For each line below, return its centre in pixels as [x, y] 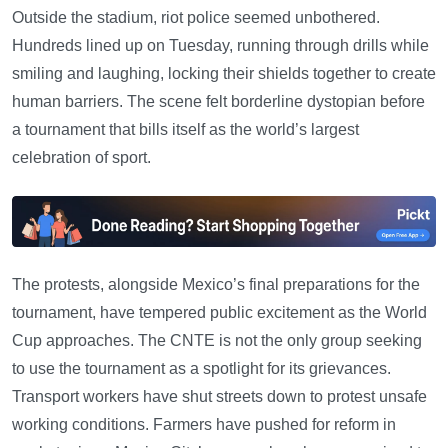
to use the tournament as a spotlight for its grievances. [201, 369]
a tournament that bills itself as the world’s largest [185, 130]
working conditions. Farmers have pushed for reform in [204, 425]
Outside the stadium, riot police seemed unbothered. [196, 18]
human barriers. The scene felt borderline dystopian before [218, 102]
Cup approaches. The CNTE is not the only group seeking [217, 341]
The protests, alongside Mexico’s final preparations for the [216, 285]
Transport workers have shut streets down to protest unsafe [219, 397]
